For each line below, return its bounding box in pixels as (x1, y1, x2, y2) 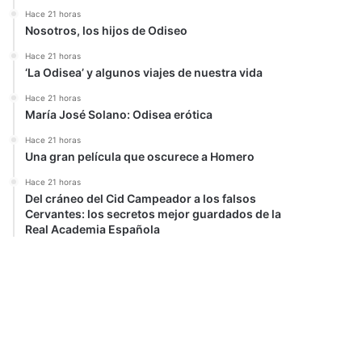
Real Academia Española (25, 222, 161, 236)
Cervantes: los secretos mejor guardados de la (25, 207, 282, 221)
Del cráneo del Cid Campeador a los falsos (25, 192, 257, 205)
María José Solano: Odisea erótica (25, 107, 213, 121)
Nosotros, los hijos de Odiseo (25, 23, 188, 37)
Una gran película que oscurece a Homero (25, 149, 255, 163)
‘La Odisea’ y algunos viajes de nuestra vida (25, 65, 263, 79)
